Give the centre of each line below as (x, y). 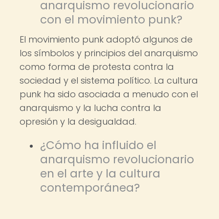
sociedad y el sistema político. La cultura (109, 80)
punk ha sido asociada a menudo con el (109, 94)
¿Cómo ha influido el (98, 145)
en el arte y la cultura (100, 174)
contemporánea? (90, 188)
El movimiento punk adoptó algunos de (106, 39)
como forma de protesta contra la (97, 67)
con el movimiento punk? (111, 20)
